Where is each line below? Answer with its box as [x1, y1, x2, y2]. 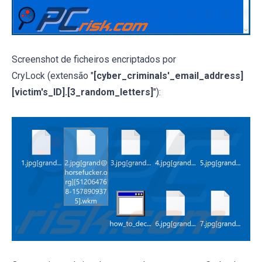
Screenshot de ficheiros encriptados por [12, 53, 176, 65]
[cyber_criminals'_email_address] [94, 70, 243, 81]
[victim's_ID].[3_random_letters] [12, 86, 153, 98]
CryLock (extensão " [12, 70, 94, 81]
